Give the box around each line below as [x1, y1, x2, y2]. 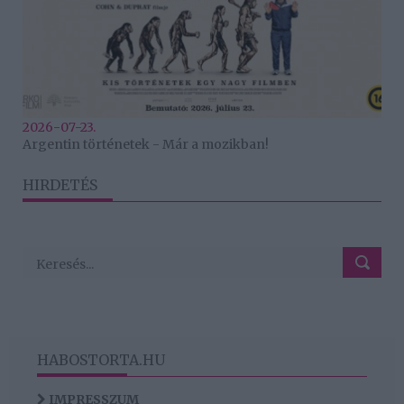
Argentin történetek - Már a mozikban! [23, 135, 269, 152]
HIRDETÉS [23, 175, 97, 194]
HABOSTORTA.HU [37, 350, 165, 369]
